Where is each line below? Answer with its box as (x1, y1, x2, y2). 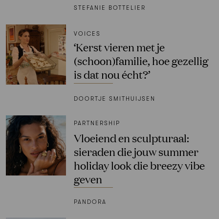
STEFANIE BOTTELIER (73, 4, 146, 11)
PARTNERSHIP (73, 119, 120, 127)
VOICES (73, 30, 101, 37)
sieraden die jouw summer (73, 144, 198, 158)
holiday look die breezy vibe (73, 157, 205, 172)
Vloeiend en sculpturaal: (73, 130, 189, 145)
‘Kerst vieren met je (73, 39, 165, 54)
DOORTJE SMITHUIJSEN (73, 95, 155, 102)
